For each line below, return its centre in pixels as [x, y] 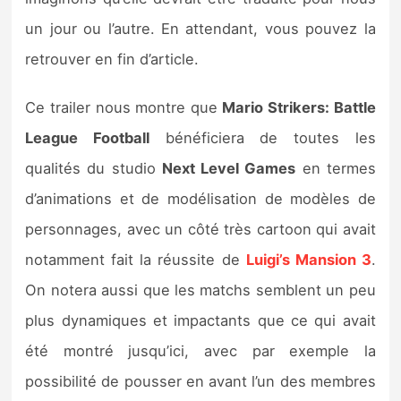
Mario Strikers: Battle [299, 107]
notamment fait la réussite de [136, 259]
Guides [61, 127]
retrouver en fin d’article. [112, 59]
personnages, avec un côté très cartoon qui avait [200, 229]
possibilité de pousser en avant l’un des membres [200, 381]
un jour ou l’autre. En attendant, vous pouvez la [200, 28]
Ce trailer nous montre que [124, 107]
